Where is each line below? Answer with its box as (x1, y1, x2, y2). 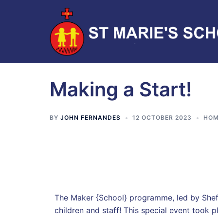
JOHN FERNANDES (60, 113, 121, 121)
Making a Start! (50, 77, 192, 101)
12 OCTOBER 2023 (132, 113, 192, 121)
